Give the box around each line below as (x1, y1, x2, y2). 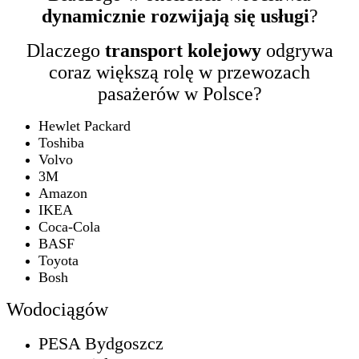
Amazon (38, 184, 87, 201)
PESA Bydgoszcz (38, 333, 163, 353)
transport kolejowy (99, 39, 261, 61)
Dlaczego (26, 39, 100, 61)
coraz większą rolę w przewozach (49, 61, 310, 83)
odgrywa (260, 39, 333, 61)
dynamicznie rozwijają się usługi (41, 5, 309, 26)
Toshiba (38, 134, 84, 151)
